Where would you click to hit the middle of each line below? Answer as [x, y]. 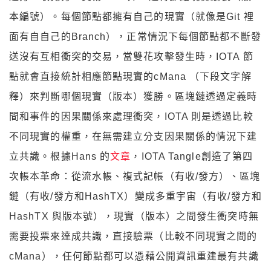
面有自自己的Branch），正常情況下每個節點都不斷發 [135, 36]
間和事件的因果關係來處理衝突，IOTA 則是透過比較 [131, 116]
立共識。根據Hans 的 [60, 156]
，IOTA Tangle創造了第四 [192, 156]
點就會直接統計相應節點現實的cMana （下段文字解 [130, 76]
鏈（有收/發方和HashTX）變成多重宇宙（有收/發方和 [135, 196]
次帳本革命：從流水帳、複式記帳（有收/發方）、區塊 [135, 176]
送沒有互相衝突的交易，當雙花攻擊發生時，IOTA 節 [131, 56]
